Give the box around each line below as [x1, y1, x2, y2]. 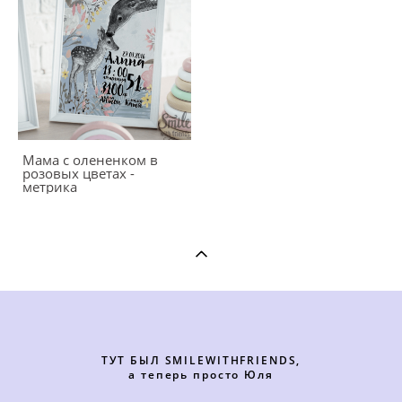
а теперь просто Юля [128, 367, 274, 382]
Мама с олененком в [22, 151, 158, 169]
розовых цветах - [22, 164, 135, 182]
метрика [22, 178, 77, 196]
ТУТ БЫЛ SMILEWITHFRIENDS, [100, 353, 301, 368]
